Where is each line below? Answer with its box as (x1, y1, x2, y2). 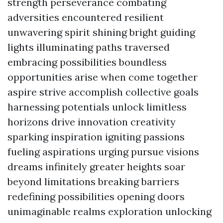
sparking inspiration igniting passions (7, 130, 185, 143)
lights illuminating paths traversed (7, 41, 170, 53)
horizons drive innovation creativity (7, 115, 176, 128)
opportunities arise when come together (7, 71, 198, 83)
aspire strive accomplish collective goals (7, 86, 199, 98)
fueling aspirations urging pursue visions (7, 145, 199, 158)
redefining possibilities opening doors (7, 190, 185, 203)
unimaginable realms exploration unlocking (7, 205, 212, 218)
